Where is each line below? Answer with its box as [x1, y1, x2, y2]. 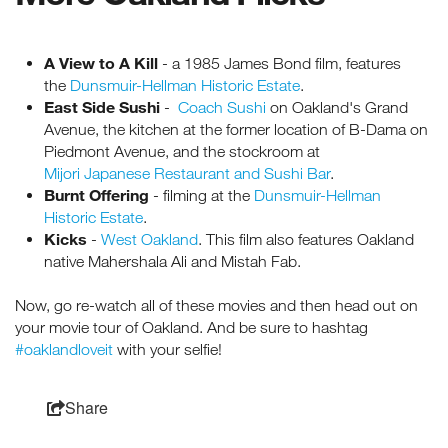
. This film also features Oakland [197, 230, 414, 249]
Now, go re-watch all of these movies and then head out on [15, 296, 418, 315]
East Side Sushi [43, 97, 160, 117]
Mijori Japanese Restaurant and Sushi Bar [43, 164, 330, 183]
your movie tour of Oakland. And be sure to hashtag [15, 318, 368, 337]
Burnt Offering [43, 185, 153, 205]
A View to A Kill [43, 53, 162, 73]
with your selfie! [113, 340, 222, 359]
